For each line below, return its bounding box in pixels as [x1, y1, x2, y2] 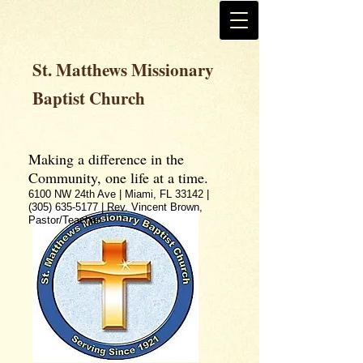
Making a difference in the [28, 149, 184, 169]
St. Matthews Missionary [32, 58, 214, 82]
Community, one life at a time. [28, 168, 208, 187]
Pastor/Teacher [28, 214, 100, 226]
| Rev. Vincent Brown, [98, 201, 203, 213]
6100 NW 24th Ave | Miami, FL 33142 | [28, 188, 209, 200]
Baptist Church [32, 86, 145, 110]
